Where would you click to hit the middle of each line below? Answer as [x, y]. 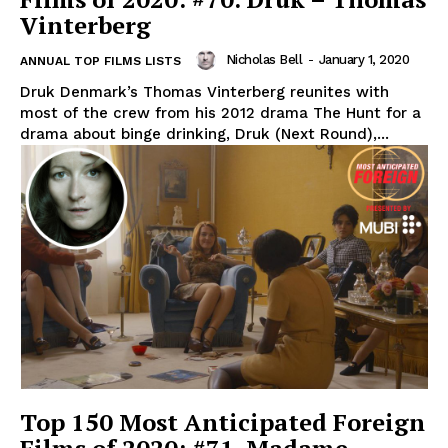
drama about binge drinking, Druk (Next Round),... [204, 133]
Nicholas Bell [263, 59]
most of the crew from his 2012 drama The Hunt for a [220, 112]
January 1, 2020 [363, 59]
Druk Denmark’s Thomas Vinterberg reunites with [204, 91]
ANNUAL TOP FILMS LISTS [100, 60]
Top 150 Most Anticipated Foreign [222, 422]
